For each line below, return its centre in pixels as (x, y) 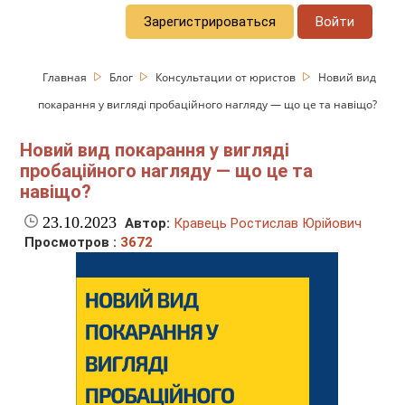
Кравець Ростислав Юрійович (268, 224)
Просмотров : (73, 243)
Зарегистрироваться (210, 21)
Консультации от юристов (227, 77)
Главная (66, 77)
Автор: (148, 224)
